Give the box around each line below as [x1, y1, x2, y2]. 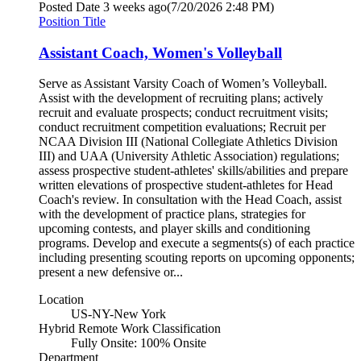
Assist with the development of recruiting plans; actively [39, 91, 323, 106]
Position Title [39, 15, 106, 28]
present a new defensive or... [39, 265, 183, 280]
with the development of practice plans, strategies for [39, 207, 305, 222]
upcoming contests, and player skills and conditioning [39, 222, 310, 236]
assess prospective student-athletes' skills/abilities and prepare [39, 164, 348, 178]
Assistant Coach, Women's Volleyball [39, 44, 282, 61]
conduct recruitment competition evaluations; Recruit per [39, 120, 326, 135]
